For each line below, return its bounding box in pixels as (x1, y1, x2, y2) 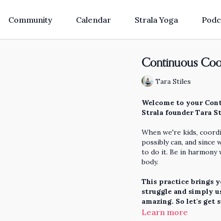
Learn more (142, 207, 188, 217)
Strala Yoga (134, 15, 178, 25)
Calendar (75, 15, 111, 25)
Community (8, 15, 52, 25)
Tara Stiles (155, 76, 191, 86)
